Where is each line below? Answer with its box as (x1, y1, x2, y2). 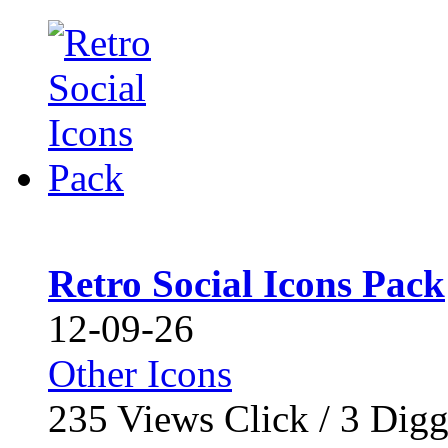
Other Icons (48, 352, 232, 395)
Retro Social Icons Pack (48, 262, 445, 305)
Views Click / (108, 397, 340, 440)
